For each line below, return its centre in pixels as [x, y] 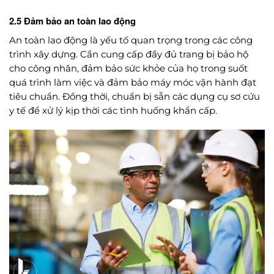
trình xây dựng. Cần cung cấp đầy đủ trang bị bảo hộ [129, 54]
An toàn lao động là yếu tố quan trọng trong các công [131, 40]
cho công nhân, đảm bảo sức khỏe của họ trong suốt [128, 68]
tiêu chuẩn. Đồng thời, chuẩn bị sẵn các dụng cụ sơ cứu [135, 96]
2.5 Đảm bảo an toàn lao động [72, 21]
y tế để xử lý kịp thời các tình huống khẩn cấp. [113, 110]
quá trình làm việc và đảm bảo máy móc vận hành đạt [133, 82]
